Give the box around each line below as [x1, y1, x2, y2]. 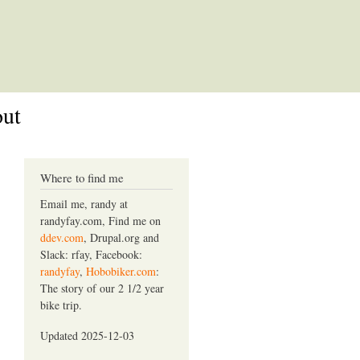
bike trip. [39, 297, 82, 313]
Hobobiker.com [85, 264, 156, 280]
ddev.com [39, 230, 84, 246]
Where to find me [39, 170, 124, 186]
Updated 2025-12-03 [39, 328, 134, 344]
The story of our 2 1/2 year [39, 280, 164, 297]
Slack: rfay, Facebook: [39, 247, 142, 263]
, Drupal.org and [83, 230, 159, 246]
